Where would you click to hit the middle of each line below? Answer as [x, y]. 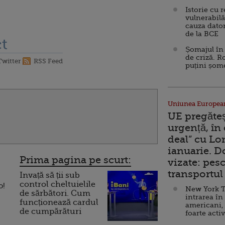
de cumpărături [50, 211]
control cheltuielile [58, 184]
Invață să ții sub [50, 175]
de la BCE [202, 34]
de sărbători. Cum [55, 193]
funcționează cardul [59, 202]
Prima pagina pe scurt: [75, 160]
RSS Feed [48, 61]
